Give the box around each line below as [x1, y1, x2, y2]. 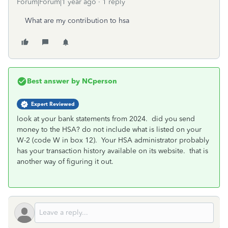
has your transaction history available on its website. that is [17, 147, 208, 155]
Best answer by [27, 77, 80, 85]
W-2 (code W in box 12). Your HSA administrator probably [17, 136, 209, 145]
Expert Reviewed [31, 101, 75, 107]
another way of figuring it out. [17, 157, 116, 166]
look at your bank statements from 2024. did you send [17, 115, 195, 123]
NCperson [80, 77, 117, 85]
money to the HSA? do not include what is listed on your [17, 125, 202, 134]
